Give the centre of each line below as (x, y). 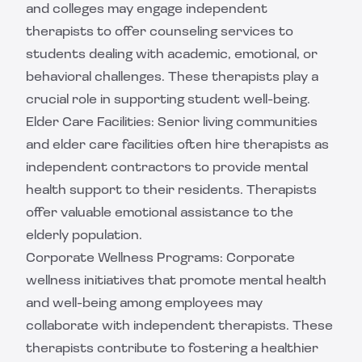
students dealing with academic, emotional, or (172, 55)
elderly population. (84, 236)
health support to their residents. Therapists (171, 191)
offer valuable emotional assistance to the (160, 213)
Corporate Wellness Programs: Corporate (160, 259)
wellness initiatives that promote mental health (176, 281)
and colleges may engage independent (147, 10)
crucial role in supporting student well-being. (168, 100)
